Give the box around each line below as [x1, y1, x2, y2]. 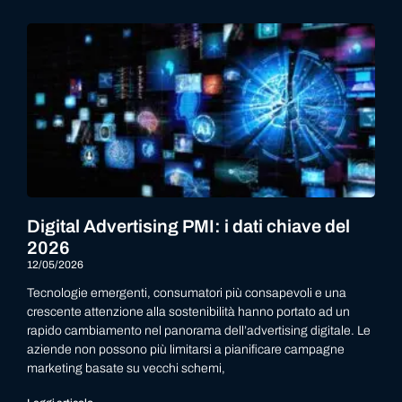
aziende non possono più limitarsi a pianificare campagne [27, 343, 345, 356]
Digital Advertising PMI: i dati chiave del [27, 216, 350, 236]
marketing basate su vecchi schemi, [27, 362, 225, 375]
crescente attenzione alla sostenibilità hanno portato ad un [27, 305, 350, 319]
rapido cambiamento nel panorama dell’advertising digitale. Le [27, 324, 371, 337]
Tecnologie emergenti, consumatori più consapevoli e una [27, 286, 346, 300]
